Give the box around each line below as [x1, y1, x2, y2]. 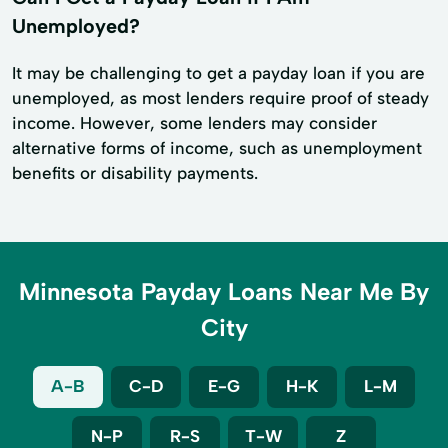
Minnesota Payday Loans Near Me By [19, 276, 429, 306]
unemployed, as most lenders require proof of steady [12, 87, 429, 108]
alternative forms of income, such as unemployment [12, 137, 422, 158]
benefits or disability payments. [12, 162, 258, 183]
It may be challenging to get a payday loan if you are [12, 62, 425, 83]
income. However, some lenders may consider [12, 112, 377, 133]
